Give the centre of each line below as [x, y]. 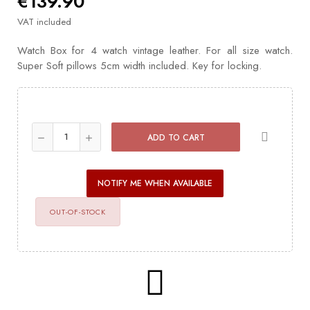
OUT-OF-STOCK [78, 211]
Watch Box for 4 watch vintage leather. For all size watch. [155, 50]
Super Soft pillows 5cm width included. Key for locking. [139, 65]
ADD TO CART [176, 137]
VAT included [44, 21]
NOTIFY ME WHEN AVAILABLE [155, 183]
